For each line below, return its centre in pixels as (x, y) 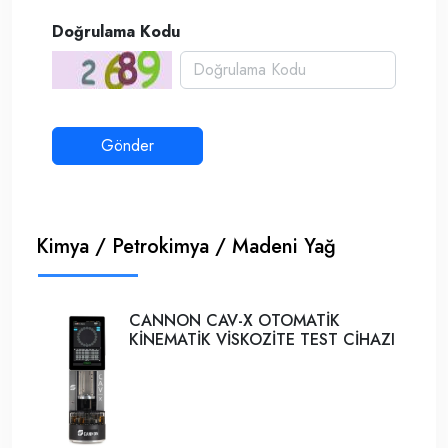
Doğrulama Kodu (116, 31)
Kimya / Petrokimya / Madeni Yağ (186, 246)
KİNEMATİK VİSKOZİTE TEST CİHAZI (262, 339)
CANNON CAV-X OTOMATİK (235, 320)
